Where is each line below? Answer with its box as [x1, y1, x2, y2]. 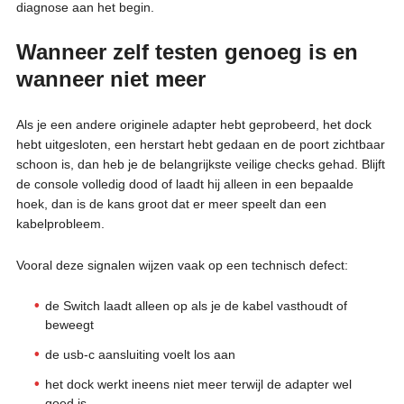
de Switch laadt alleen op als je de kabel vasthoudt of [44, 298, 347, 313]
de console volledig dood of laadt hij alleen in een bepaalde [15, 176, 353, 191]
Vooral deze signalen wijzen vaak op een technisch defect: [15, 257, 348, 272]
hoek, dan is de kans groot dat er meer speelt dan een [15, 196, 326, 211]
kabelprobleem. [15, 216, 105, 231]
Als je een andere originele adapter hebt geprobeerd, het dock [15, 116, 372, 132]
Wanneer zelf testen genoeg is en [15, 39, 358, 64]
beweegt [44, 317, 94, 332]
